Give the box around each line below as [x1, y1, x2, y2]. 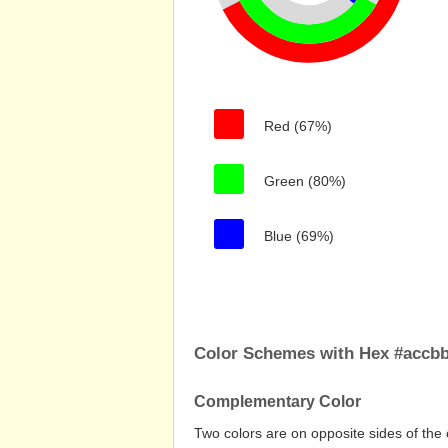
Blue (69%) [264, 228, 334, 244]
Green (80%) [264, 173, 346, 189]
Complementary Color [194, 393, 361, 410]
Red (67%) [264, 118, 332, 134]
